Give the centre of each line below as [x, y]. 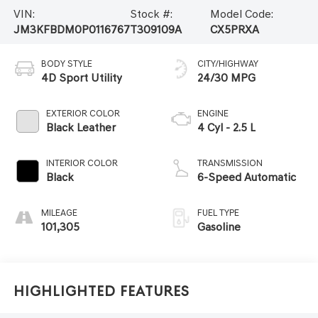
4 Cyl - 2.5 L [226, 127]
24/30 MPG [226, 77]
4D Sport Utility [81, 77]
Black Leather [81, 127]
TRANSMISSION [230, 163]
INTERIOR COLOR [82, 163]
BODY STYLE [66, 63]
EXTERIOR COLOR [83, 113]
